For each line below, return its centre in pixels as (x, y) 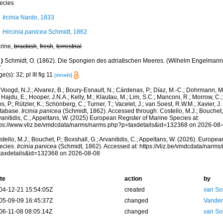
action (133, 179)
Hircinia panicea (24, 32)
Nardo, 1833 (36, 17)
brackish (25, 46)
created (134, 190)
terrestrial (69, 46)
